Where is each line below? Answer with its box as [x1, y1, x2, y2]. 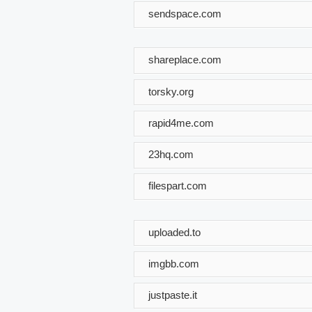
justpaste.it [148, 288, 197, 301]
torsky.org [148, 85, 194, 97]
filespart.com [148, 179, 207, 192]
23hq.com [148, 148, 194, 160]
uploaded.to [148, 226, 201, 238]
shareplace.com [148, 53, 221, 65]
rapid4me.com [148, 116, 214, 129]
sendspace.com [148, 7, 221, 19]
